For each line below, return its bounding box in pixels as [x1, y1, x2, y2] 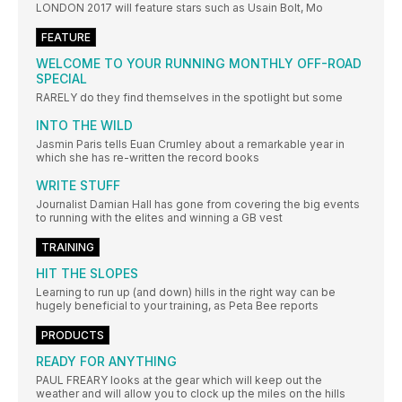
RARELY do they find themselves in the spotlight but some [36, 91, 343, 105]
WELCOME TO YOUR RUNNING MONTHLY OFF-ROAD [36, 56, 362, 72]
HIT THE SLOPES [36, 266, 138, 282]
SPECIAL [36, 71, 87, 87]
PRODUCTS [41, 328, 104, 343]
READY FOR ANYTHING [36, 354, 177, 370]
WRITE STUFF [36, 178, 120, 194]
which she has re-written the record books [36, 151, 259, 165]
